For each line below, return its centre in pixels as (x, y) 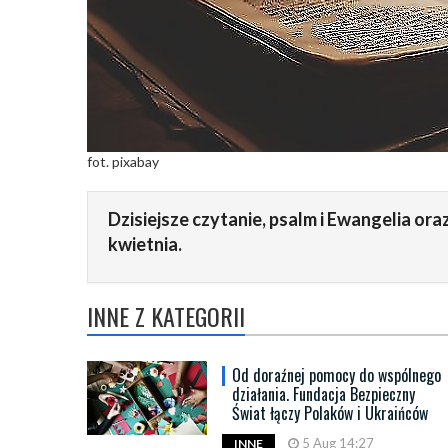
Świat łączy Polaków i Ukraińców (330, 413)
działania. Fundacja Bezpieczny (323, 394)
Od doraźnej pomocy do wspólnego (336, 375)
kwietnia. (145, 244)
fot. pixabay (123, 161)
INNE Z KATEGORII (166, 316)
